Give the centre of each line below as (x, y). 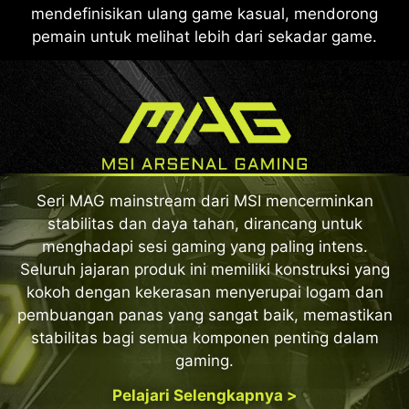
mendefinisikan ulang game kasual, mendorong (204, 13)
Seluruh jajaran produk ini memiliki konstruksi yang (204, 270)
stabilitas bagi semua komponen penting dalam (204, 338)
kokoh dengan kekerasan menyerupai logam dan (204, 293)
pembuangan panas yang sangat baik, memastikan (204, 315)
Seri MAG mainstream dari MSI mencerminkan (204, 201)
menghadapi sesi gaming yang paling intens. (204, 247)
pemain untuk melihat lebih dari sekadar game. (204, 36)
